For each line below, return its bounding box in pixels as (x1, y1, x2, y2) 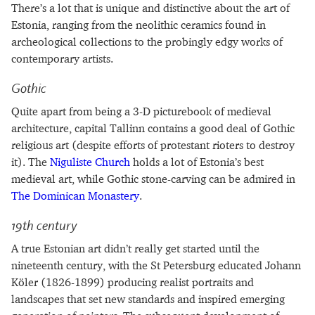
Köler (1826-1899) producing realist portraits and (11, 275, 254, 290)
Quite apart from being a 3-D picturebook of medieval (11, 103, 271, 118)
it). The (11, 154, 50, 169)
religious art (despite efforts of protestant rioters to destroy (11, 137, 295, 152)
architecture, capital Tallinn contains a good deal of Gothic (11, 120, 295, 135)
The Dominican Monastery (11, 188, 139, 202)
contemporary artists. (11, 51, 113, 65)
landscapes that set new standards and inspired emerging (11, 292, 285, 307)
